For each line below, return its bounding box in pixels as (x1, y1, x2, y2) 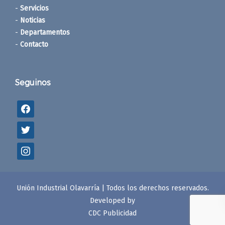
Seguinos (15, 77, 51, 87)
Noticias (20, 16, 45, 25)
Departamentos (20, 28, 70, 37)
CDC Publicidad (88, 208, 137, 217)
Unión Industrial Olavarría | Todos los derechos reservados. (16, 183, 209, 192)
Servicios (20, 4, 49, 13)
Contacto (20, 40, 48, 49)
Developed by (90, 196, 135, 205)
